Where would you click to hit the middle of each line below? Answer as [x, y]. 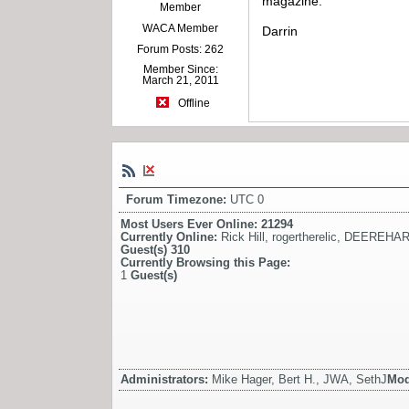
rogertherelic [304, 237]
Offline [192, 103]
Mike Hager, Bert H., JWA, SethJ [299, 380]
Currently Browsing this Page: [205, 263]
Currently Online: [171, 237]
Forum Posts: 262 [181, 50]
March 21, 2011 [180, 81]
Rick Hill [243, 237]
